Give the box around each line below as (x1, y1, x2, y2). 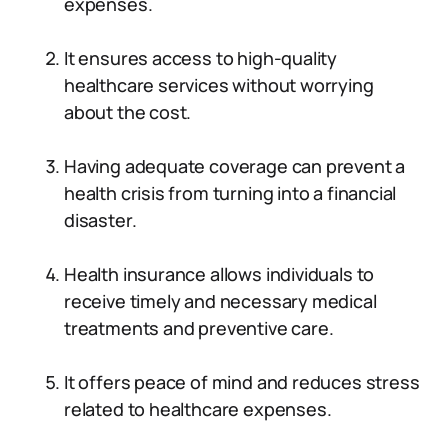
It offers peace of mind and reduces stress (64, 370, 420, 394)
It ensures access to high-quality (64, 46, 338, 70)
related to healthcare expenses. (64, 397, 332, 421)
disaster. (64, 208, 137, 232)
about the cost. (64, 100, 192, 124)
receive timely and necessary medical (64, 289, 377, 313)
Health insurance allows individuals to (64, 262, 375, 286)
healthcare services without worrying (64, 73, 374, 97)
